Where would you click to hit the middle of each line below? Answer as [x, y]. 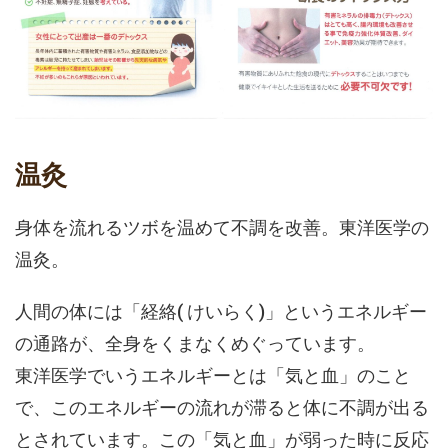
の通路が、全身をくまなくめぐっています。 [195, 344]
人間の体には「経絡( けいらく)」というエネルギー [221, 312]
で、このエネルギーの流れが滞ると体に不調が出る [222, 408]
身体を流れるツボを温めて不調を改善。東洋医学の [222, 228]
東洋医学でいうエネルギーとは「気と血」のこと [213, 376]
